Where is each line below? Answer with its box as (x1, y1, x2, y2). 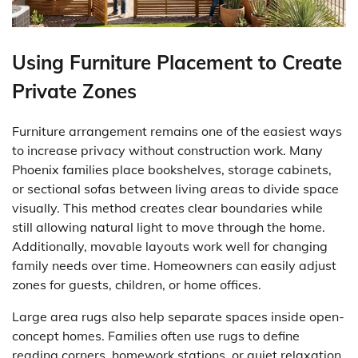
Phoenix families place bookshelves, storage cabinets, (12, 161, 332, 177)
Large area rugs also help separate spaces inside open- (12, 308, 344, 324)
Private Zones (12, 78, 137, 103)
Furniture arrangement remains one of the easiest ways (12, 122, 342, 139)
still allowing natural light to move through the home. (12, 218, 325, 235)
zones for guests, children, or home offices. (12, 276, 261, 292)
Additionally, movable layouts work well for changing (12, 237, 328, 254)
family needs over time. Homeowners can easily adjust (12, 257, 336, 273)
